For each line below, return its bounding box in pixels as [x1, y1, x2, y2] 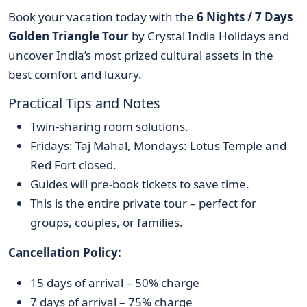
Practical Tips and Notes [8, 94, 160, 113]
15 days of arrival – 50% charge [30, 275, 199, 291]
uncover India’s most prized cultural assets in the [8, 47, 273, 64]
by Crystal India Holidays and [132, 28, 289, 45]
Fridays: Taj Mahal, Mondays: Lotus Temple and [30, 138, 286, 154]
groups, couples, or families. [30, 214, 183, 231]
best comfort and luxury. [8, 66, 142, 83]
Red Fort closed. [30, 157, 116, 173]
